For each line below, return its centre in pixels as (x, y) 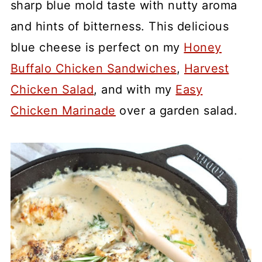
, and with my (135, 89)
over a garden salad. (177, 111)
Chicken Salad (52, 89)
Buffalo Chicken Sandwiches (93, 68)
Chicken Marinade (63, 111)
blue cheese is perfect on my (97, 47)
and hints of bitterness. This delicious (120, 26)
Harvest (206, 68)
